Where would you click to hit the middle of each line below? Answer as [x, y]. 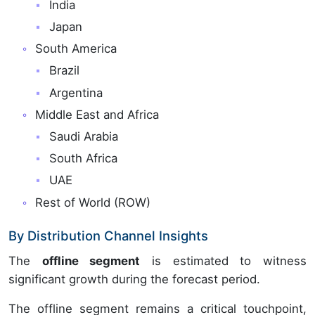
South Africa [83, 159]
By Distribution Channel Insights [108, 235]
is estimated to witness [223, 261]
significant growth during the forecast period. [134, 279]
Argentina [76, 92]
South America [76, 49]
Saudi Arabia [83, 136]
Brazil [64, 71]
